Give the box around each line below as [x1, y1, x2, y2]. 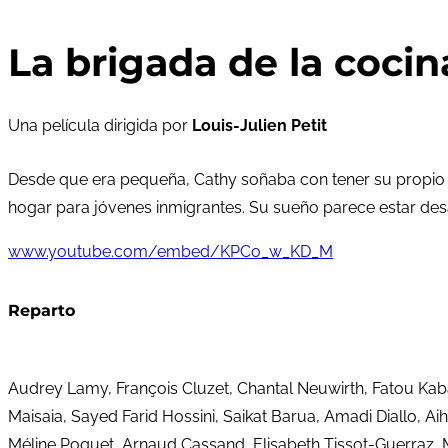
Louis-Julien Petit [192, 116, 327, 136]
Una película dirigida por [8, 116, 192, 136]
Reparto [8, 301, 75, 321]
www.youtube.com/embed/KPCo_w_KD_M [8, 242, 333, 262]
